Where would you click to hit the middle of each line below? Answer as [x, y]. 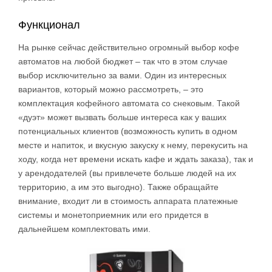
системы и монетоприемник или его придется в [113, 215]
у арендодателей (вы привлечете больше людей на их [127, 173]
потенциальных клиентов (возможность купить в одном [128, 131]
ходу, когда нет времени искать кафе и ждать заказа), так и [136, 159]
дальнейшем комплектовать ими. [84, 229]
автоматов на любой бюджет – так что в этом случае [123, 62]
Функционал [49, 25]
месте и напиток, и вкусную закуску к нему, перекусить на [133, 145]
